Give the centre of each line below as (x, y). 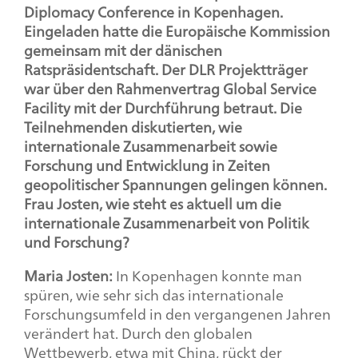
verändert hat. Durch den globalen (138, 333)
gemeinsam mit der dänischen (123, 50)
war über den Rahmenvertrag (123, 88)
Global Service (270, 88)
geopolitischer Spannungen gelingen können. (175, 184)
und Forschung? (77, 242)
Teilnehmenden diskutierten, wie (133, 127)
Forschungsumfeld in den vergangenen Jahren (177, 314)
